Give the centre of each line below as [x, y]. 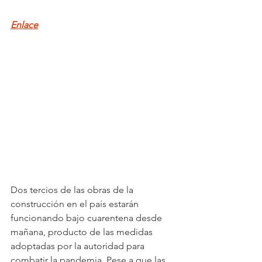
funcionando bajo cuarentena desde [87, 218]
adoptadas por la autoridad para [79, 246]
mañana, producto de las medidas [83, 232]
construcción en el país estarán [76, 204]
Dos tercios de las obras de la [73, 189]
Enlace [24, 25]
